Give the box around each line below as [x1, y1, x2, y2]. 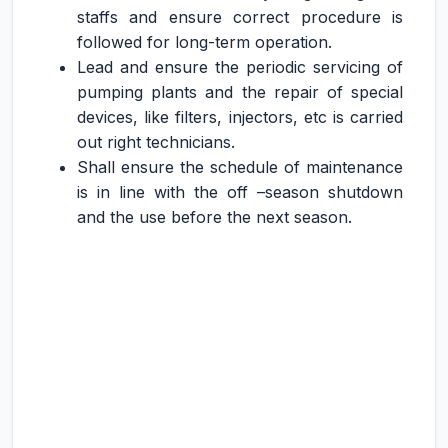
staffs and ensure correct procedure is [77, 7, 403, 27]
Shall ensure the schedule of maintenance [77, 157, 403, 177]
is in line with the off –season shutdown [77, 182, 403, 202]
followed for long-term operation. [77, 32, 332, 52]
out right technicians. [77, 132, 235, 152]
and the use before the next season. [77, 207, 352, 227]
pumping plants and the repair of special [77, 82, 403, 102]
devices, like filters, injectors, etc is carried [77, 107, 403, 127]
